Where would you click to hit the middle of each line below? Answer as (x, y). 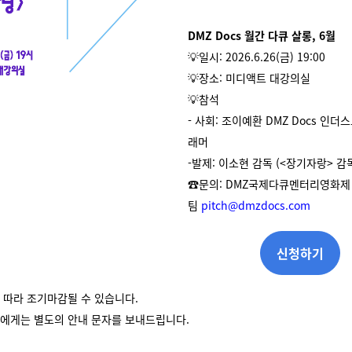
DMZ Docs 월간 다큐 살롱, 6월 (262, 35)
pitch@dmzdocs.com (256, 205)
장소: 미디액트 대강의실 (255, 78)
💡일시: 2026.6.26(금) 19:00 (257, 57)
